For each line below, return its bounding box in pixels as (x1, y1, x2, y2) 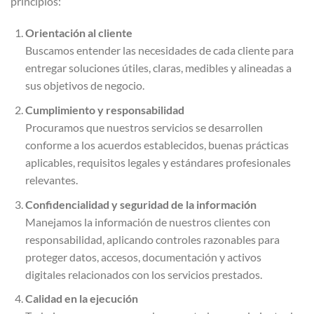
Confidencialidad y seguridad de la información (25, 197, 257, 211)
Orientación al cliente (25, 26, 132, 40)
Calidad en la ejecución (25, 292, 138, 306)
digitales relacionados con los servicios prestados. (25, 267, 262, 281)
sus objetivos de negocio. (25, 78, 144, 93)
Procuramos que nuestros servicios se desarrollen (25, 120, 263, 134)
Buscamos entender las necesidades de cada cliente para (25, 43, 294, 57)
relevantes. (25, 172, 78, 186)
